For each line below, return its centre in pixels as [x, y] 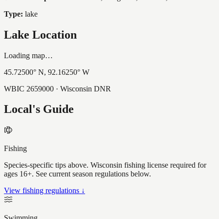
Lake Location [40, 34]
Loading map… [28, 55]
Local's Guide [39, 109]
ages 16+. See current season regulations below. [77, 174]
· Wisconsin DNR [82, 88]
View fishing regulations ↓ [44, 191]
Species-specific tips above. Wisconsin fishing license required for [105, 165]
